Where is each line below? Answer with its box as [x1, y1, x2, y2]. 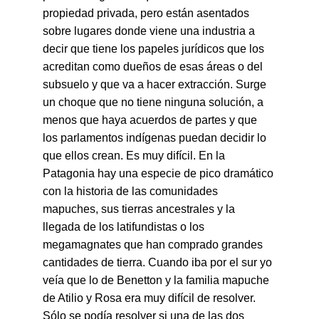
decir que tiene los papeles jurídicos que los [43, 43, 267, 55]
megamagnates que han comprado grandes [43, 239, 266, 251]
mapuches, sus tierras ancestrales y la [43, 203, 238, 215]
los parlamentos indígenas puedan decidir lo [43, 132, 269, 144]
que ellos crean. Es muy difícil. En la [43, 150, 228, 162]
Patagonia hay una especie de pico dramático [43, 167, 276, 179]
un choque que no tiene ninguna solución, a [43, 96, 266, 108]
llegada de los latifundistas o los [43, 221, 207, 233]
